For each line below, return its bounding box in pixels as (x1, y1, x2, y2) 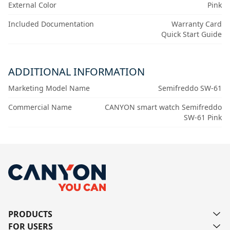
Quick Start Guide (161, 29, 222, 40)
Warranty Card (171, 19, 222, 29)
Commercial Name (8, 102, 72, 112)
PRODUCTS (8, 208, 52, 220)
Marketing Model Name (8, 83, 90, 93)
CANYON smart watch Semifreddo (104, 102, 222, 112)
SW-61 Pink (183, 112, 222, 123)
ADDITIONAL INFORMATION (8, 65, 145, 79)
